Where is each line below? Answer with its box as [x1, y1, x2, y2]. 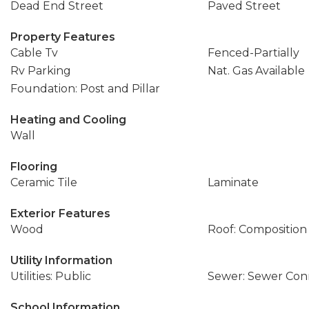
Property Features [10, 30, 115, 43]
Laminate [207, 176, 259, 189]
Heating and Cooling [10, 113, 126, 126]
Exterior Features [10, 207, 110, 220]
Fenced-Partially [207, 46, 299, 59]
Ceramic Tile [10, 176, 77, 189]
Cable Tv [10, 46, 58, 59]
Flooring [10, 160, 57, 173]
